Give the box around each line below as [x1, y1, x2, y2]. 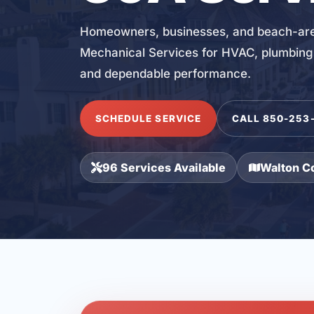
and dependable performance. [80, 67, 251, 81]
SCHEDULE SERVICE [95, 112, 202, 124]
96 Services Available [102, 161, 226, 175]
